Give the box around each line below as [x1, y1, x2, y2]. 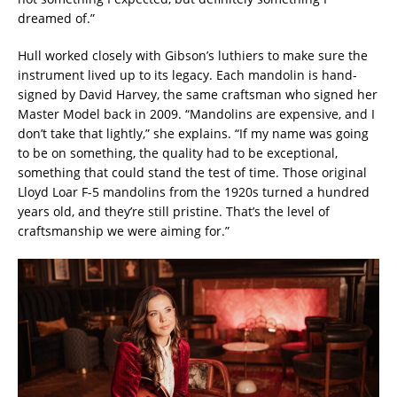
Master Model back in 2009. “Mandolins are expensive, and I [18, 105, 375, 122]
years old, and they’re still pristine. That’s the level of [18, 202, 330, 220]
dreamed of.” [18, 9, 95, 27]
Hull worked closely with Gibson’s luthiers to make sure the [18, 46, 368, 64]
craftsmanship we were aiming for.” [18, 222, 230, 239]
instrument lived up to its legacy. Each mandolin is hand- [18, 66, 357, 83]
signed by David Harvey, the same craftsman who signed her [18, 85, 378, 103]
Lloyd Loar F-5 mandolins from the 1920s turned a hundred [18, 183, 370, 200]
